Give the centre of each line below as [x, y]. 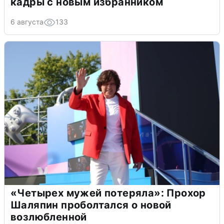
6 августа [27, 22]
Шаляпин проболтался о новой [91, 205]
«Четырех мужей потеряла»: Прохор [108, 193]
